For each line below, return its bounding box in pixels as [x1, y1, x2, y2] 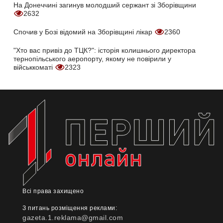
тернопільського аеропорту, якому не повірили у [13, 55, 171, 63]
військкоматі [13, 63, 55, 72]
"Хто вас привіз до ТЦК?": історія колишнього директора [13, 46, 196, 55]
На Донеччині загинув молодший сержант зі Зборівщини [13, 1, 196, 9]
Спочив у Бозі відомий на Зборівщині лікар [13, 28, 154, 36]
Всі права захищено [22, 188, 84, 195]
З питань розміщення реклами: [22, 205, 117, 212]
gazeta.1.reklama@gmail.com [22, 214, 123, 222]
